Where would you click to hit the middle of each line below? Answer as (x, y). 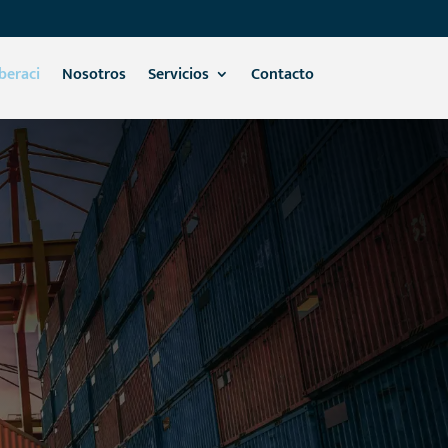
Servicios (178, 74)
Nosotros (93, 74)
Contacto (282, 74)
